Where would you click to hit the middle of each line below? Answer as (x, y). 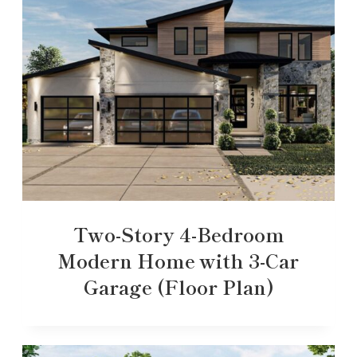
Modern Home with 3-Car (178, 260)
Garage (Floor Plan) (178, 286)
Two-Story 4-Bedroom (178, 233)
